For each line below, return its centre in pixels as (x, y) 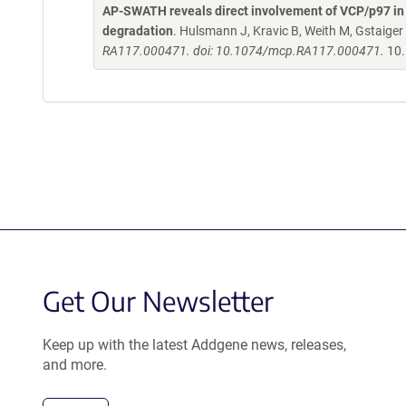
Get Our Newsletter (158, 301)
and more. (75, 365)
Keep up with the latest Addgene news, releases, (194, 345)
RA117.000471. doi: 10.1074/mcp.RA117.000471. (243, 51)
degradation (138, 31)
